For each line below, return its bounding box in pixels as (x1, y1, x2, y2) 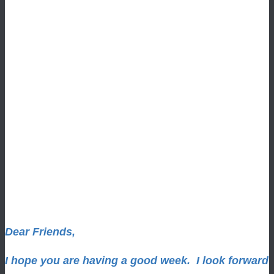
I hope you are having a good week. (5, 254, 196, 267)
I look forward (196, 254, 268, 267)
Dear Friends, (5, 226, 75, 239)
